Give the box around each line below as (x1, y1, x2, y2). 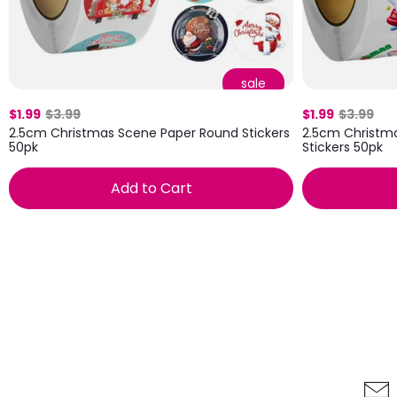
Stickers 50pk (302, 138, 383, 157)
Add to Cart (110, 178, 192, 199)
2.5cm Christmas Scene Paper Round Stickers (9, 124, 290, 143)
